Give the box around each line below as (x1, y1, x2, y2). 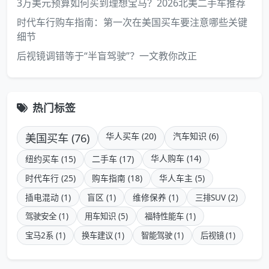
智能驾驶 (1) (141, 229, 184, 241)
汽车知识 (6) (172, 130, 219, 142)
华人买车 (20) (106, 130, 157, 142)
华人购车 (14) (150, 153, 201, 165)
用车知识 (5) (85, 211, 128, 222)
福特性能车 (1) (144, 211, 196, 222)
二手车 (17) (92, 153, 134, 165)
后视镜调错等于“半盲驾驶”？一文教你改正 (17, 49, 197, 62)
